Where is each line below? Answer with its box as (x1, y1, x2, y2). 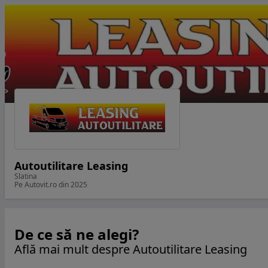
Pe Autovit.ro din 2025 (14, 179, 87, 190)
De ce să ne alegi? (14, 224, 139, 244)
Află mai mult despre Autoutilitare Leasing (14, 241, 247, 257)
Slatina (14, 171, 37, 181)
